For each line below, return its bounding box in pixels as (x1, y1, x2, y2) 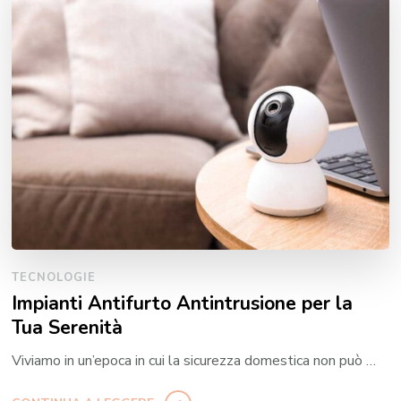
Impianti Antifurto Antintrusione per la (12, 289, 354, 317)
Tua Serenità (12, 313, 124, 341)
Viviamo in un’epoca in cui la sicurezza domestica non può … (12, 350, 377, 371)
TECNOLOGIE (12, 269, 97, 286)
